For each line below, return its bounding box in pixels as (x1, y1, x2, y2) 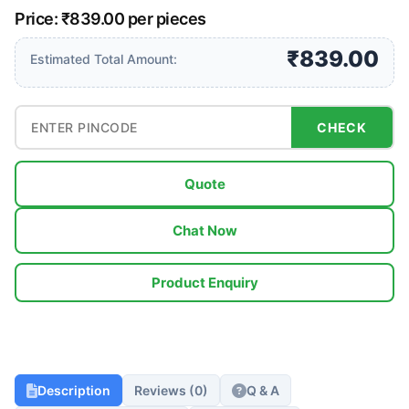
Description (37, 383, 110, 398)
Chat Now (172, 222, 237, 239)
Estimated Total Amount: (30, 51, 177, 67)
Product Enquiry (151, 274, 258, 291)
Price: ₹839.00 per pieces (15, 9, 206, 28)
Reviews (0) (134, 383, 208, 398)
